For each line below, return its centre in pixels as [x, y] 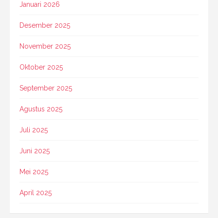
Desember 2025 [45, 25]
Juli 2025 [34, 130]
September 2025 [46, 88]
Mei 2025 [34, 172]
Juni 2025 [35, 151]
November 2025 [45, 46]
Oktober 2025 [41, 67]
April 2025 [36, 192]
